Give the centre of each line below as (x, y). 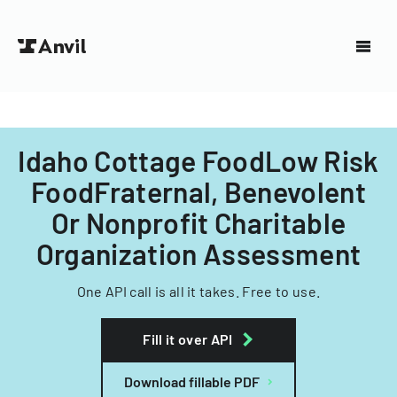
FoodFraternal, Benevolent (198, 191)
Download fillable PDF (192, 381)
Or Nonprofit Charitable (198, 222)
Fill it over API (188, 339)
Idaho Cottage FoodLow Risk (198, 160)
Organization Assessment (198, 253)
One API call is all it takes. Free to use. (198, 291)
